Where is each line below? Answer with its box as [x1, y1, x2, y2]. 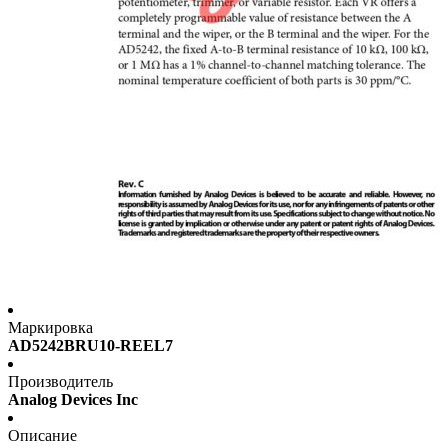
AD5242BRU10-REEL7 [8, 337, 173, 355]
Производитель [8, 373, 113, 391]
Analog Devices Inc [8, 391, 138, 409]
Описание [8, 427, 77, 445]
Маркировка [8, 319, 93, 337]
